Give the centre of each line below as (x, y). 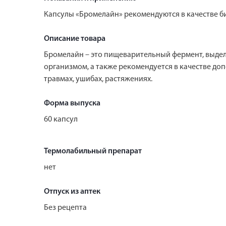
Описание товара (75, 39)
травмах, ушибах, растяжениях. (98, 79)
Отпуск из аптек (72, 191)
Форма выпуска (72, 103)
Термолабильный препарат (93, 151)
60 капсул (61, 119)
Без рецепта (65, 208)
